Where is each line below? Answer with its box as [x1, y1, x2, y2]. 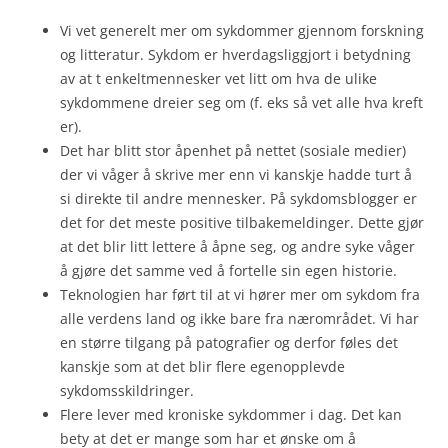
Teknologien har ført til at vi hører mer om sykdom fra [60, 284, 420, 304]
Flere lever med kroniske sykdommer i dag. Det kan [60, 404, 402, 424]
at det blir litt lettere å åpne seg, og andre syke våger [60, 236, 415, 256]
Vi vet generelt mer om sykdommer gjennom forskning [60, 20, 424, 40]
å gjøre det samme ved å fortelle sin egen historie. [60, 260, 397, 280]
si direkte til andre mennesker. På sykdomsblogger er [60, 188, 417, 208]
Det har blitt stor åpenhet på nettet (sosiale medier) [60, 140, 406, 160]
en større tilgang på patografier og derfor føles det [60, 332, 398, 352]
